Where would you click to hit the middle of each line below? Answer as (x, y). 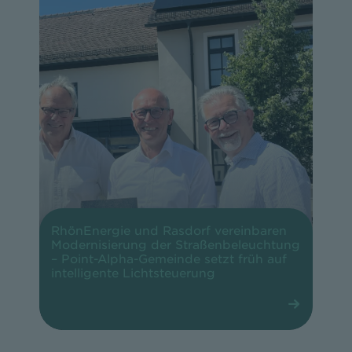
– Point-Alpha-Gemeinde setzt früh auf (169, 260)
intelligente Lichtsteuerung (133, 274)
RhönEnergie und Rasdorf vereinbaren (169, 231)
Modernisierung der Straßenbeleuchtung (175, 246)
